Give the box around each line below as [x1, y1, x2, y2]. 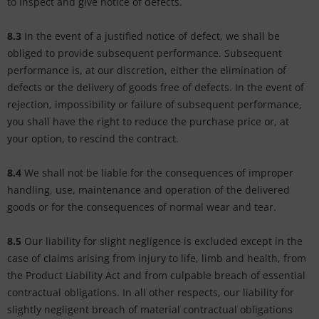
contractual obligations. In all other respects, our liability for [7, 286, 294, 299]
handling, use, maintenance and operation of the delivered [7, 183, 290, 197]
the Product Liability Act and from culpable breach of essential [7, 268, 305, 282]
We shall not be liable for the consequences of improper [21, 166, 293, 179]
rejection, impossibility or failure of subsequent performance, [7, 98, 302, 111]
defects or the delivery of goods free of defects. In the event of [7, 80, 304, 94]
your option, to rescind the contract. [7, 132, 179, 145]
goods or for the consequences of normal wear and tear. [7, 200, 276, 214]
